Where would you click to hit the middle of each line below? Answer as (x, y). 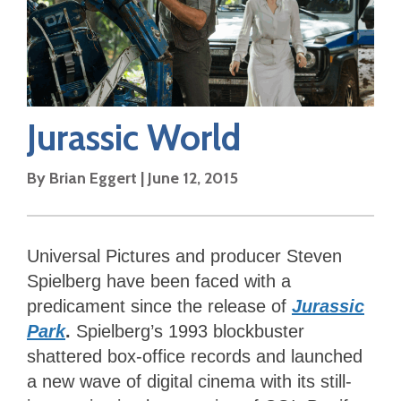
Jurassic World (134, 138)
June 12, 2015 (193, 179)
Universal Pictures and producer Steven (184, 256)
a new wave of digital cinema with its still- (189, 382)
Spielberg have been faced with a (159, 282)
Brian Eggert (93, 179)
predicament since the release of (159, 307)
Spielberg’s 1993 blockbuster (188, 332)
